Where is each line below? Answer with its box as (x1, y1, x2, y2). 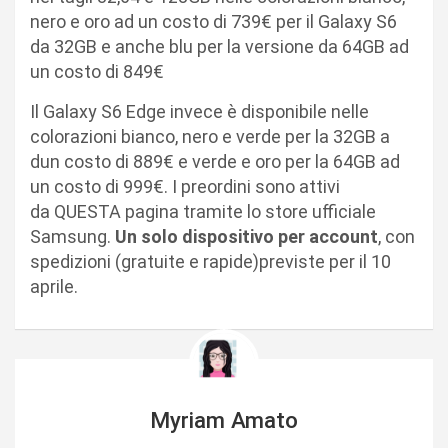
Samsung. (30, 225, 115, 247)
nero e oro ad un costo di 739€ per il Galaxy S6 (30, 10, 397, 32)
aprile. (30, 275, 78, 297)
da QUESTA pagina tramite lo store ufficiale (30, 200, 376, 222)
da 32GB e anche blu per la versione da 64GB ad (30, 35, 409, 57)
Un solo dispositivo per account (115, 225, 378, 247)
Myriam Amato (150, 407, 298, 434)
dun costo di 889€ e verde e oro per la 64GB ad (30, 150, 400, 172)
